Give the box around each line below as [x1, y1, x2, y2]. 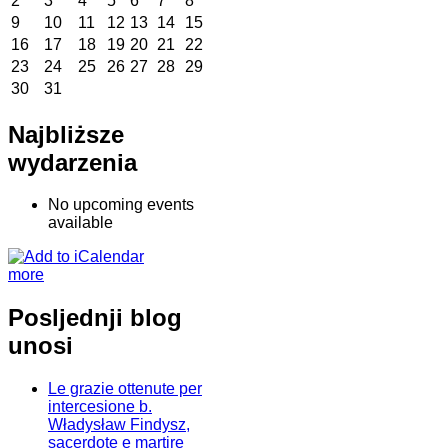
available [48, 214, 113, 232]
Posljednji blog [8, 304, 182, 332]
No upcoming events [48, 196, 194, 214]
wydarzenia [8, 148, 137, 176]
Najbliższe [8, 120, 124, 148]
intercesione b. [48, 398, 152, 416]
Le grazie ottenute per [48, 380, 202, 398]
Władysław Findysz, [48, 416, 190, 434]
